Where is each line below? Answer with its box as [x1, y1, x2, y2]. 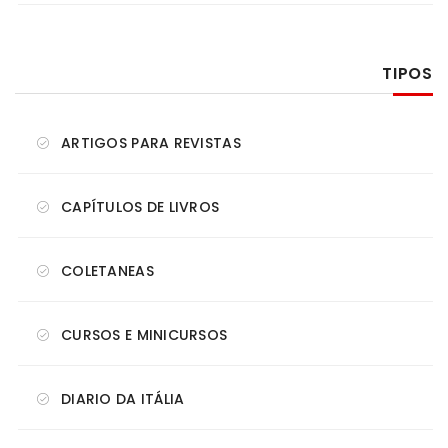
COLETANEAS [61, 261, 154, 282]
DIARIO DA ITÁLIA [61, 389, 185, 410]
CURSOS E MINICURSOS [61, 325, 228, 346]
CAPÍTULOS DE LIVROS [61, 197, 220, 218]
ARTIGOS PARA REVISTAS [61, 133, 241, 154]
